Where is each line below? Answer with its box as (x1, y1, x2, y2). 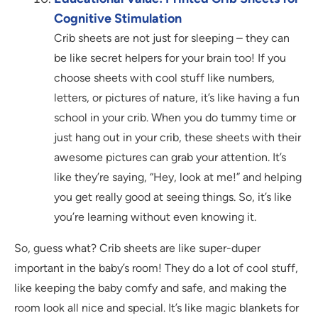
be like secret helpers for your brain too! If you (54, 51, 286, 65)
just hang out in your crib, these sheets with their (54, 131, 301, 145)
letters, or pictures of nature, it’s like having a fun (54, 91, 300, 105)
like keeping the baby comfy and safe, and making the (14, 281, 287, 295)
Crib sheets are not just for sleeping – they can (54, 31, 290, 45)
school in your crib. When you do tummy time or (54, 111, 296, 125)
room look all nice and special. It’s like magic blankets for (14, 301, 299, 315)
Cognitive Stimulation (54, 11, 182, 27)
